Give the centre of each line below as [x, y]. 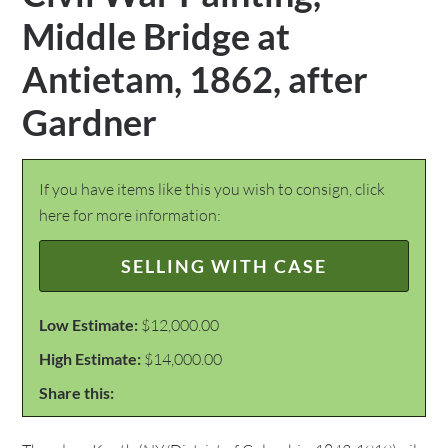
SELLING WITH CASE [224, 266]
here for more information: [130, 215]
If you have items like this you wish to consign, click [212, 189]
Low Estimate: [89, 324]
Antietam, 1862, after [195, 79]
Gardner [90, 122]
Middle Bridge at [156, 36]
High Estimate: [90, 358]
